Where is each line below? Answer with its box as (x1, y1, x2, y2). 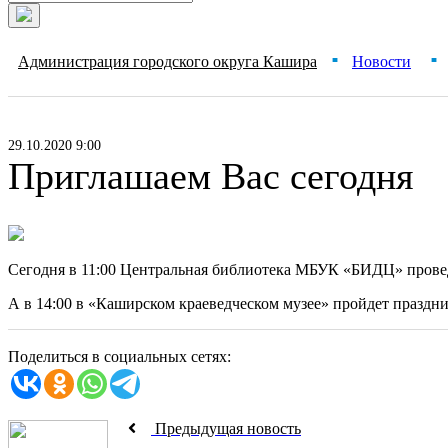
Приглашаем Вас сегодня (8, 155, 413, 197)
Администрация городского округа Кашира (18, 53, 317, 70)
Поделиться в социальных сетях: (8, 348, 231, 365)
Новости (352, 53, 411, 70)
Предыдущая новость (151, 420, 301, 437)
